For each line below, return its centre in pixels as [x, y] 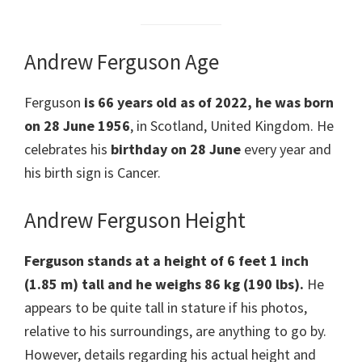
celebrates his [67, 149]
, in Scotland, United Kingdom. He [232, 126]
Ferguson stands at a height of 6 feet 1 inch [166, 261]
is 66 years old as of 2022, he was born [209, 103]
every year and [286, 149]
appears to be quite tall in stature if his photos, [166, 308]
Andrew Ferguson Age [122, 62]
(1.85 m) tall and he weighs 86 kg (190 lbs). [164, 284]
